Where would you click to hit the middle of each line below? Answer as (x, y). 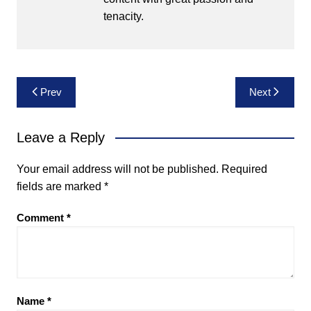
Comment (41, 217)
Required (244, 169)
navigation (56, 108)
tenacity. (123, 16)
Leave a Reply (60, 137)
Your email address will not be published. (117, 169)
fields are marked (60, 186)
